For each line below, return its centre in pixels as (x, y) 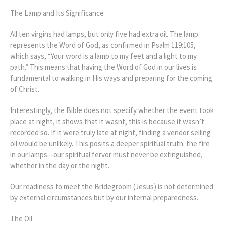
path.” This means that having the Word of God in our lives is (103, 67)
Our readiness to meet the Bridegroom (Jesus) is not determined (112, 186)
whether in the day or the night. (60, 165)
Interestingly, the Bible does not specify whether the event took (112, 110)
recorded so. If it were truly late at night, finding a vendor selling (110, 132)
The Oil (21, 218)
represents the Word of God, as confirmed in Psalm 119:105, (103, 45)
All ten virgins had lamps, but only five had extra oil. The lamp (104, 34)
